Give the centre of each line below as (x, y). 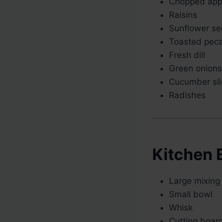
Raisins (183, 15)
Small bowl (191, 194)
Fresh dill (187, 55)
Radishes (187, 95)
